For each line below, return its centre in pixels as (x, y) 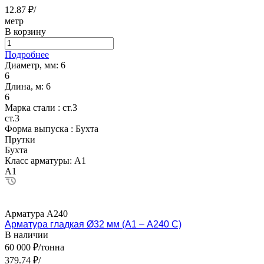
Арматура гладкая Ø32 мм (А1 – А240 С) (93, 224)
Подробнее (27, 54)
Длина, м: (25, 86)
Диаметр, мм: (33, 65)
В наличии (27, 235)
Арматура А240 (36, 213)
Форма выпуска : (40, 128)
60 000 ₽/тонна (34, 247)
